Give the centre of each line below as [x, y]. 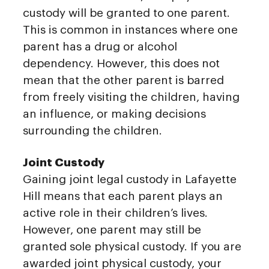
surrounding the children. [92, 130]
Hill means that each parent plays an [123, 196]
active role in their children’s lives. [115, 213]
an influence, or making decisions [114, 113]
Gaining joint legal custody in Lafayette [130, 179]
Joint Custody [64, 162]
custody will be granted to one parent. [126, 13]
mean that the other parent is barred [123, 80]
